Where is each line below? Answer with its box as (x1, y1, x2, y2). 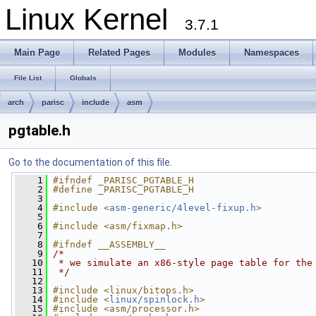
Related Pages (88, 47, 150, 58)
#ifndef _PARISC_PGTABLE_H (53, 175, 194, 186)
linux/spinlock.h (109, 294, 200, 305)
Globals (70, 74, 97, 82)
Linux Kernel (5, 3, 185, 36)
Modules (178, 47, 216, 58)
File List (14, 74, 42, 82)
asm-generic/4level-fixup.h (109, 202, 256, 213)
